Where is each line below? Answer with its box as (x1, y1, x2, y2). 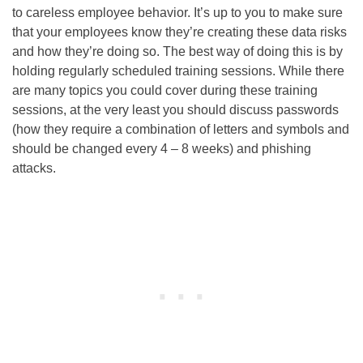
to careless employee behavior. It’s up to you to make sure (12, 5, 343, 19)
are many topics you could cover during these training (12, 83, 318, 97)
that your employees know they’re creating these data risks (12, 24, 347, 39)
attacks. (12, 160, 56, 175)
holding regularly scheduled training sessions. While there (12, 63, 344, 78)
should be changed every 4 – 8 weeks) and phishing (12, 141, 311, 156)
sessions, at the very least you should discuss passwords (12, 102, 339, 117)
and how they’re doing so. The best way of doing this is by (12, 44, 343, 58)
